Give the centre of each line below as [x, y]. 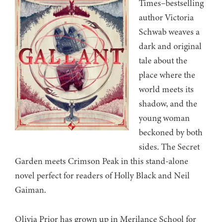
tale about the [163, 61]
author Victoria [166, 18]
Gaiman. [30, 190]
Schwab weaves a [169, 32]
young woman [164, 118]
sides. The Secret [169, 147]
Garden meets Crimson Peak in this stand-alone [102, 161]
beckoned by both [171, 133]
